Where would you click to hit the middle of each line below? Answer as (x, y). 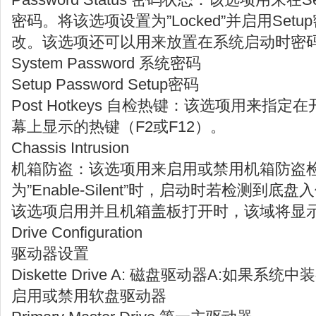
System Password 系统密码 (106, 63)
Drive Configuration (77, 232)
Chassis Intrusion (70, 148)
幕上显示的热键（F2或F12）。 (119, 127)
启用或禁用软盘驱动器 (89, 296)
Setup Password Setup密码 (105, 84)
